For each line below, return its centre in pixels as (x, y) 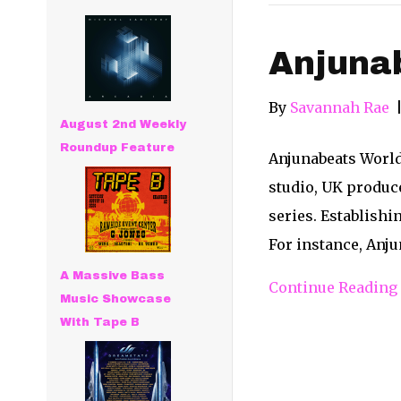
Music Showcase (116, 299)
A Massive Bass (113, 276)
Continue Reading (333, 287)
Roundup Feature (118, 148)
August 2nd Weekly (124, 124)
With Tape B (100, 322)
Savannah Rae (339, 107)
